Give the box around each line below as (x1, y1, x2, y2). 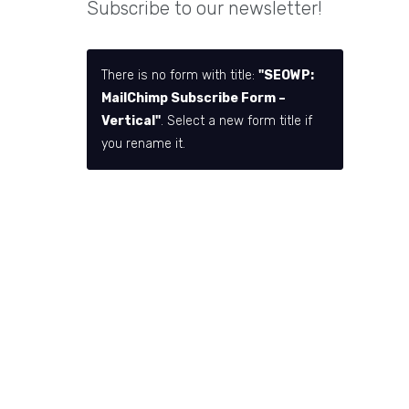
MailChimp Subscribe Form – (101, 90, 287, 107)
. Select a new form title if (161, 113, 313, 130)
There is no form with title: (101, 68, 259, 84)
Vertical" (101, 113, 162, 130)
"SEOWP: (258, 68, 315, 84)
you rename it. (101, 136, 186, 152)
